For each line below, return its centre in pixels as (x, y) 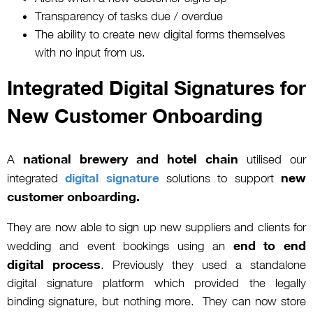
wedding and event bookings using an (120, 246)
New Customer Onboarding (135, 115)
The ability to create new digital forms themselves (160, 34)
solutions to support (220, 178)
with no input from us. (90, 52)
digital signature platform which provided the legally (156, 283)
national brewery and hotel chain (131, 158)
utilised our (272, 159)
